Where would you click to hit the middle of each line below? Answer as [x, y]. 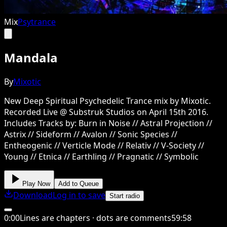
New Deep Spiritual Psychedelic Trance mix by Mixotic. [107, 101]
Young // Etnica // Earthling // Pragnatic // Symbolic [101, 156]
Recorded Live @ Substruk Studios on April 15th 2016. [106, 112]
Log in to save [79, 195]
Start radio [125, 196]
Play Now [36, 183]
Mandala [31, 57]
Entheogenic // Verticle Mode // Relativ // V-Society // [104, 145]
